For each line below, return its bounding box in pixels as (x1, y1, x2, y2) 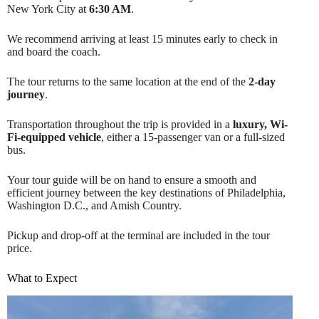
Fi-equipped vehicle (7, 131, 101, 144)
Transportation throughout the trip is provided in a (7, 118, 233, 131)
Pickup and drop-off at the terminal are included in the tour (7, 229, 270, 242)
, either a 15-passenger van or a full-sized (101, 131, 285, 144)
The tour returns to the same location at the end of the (7, 75, 249, 88)
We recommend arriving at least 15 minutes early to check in (7, 33, 278, 46)
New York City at (7, 3, 89, 16)
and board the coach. (7, 46, 100, 58)
